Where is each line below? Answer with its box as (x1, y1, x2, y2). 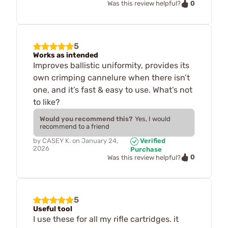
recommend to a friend (40, 123, 109, 131)
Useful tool (33, 205, 72, 214)
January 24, (81, 137, 118, 145)
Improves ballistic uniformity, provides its (33, 61, 189, 71)
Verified (138, 137, 166, 145)
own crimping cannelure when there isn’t (33, 73, 190, 83)
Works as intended (33, 51, 98, 60)
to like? (33, 97, 60, 107)
